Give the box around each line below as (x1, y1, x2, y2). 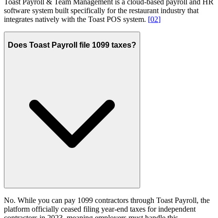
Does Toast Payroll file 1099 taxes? (8, 40, 136, 49)
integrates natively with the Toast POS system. (4, 15, 148, 24)
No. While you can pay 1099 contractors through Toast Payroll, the (4, 196, 210, 205)
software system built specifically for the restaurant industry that (4, 6, 199, 15)
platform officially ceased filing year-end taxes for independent (4, 205, 196, 214)
